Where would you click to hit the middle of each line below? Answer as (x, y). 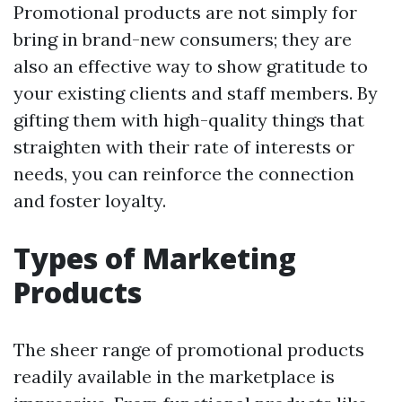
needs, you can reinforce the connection (184, 174)
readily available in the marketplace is (174, 376)
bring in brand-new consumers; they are (183, 39)
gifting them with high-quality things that (189, 120)
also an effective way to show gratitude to (191, 66)
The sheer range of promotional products (189, 350)
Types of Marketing (155, 258)
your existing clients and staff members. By (196, 93)
